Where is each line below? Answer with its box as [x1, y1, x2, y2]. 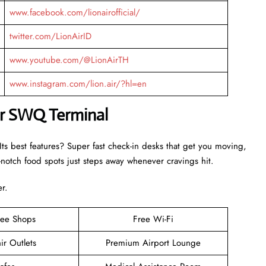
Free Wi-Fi [133, 212, 173, 226]
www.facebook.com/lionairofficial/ [9, 5, 140, 19]
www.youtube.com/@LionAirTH [9, 53, 129, 66]
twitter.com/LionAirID [9, 29, 91, 43]
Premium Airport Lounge [106, 236, 201, 249]
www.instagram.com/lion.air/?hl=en [9, 77, 147, 90]
